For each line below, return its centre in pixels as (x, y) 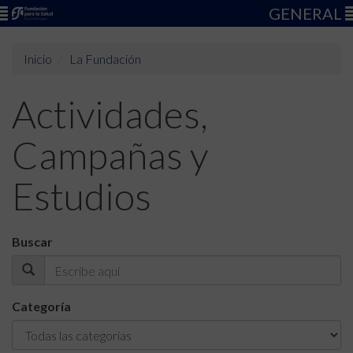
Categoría (41, 306)
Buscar (32, 242)
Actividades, (110, 114)
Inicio (38, 59)
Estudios (82, 196)
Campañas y (110, 155)
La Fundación (105, 59)
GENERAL (307, 13)
